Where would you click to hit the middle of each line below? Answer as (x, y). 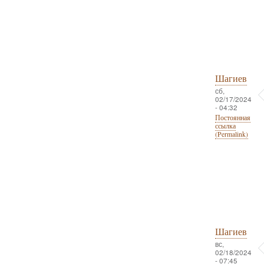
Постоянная (232, 118)
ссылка (225, 126)
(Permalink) (231, 134)
